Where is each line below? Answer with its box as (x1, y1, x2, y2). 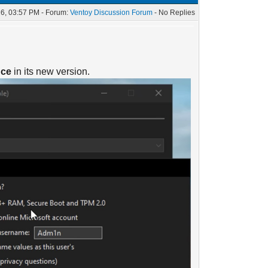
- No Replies (154, 8, 196, 17)
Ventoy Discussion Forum (70, 8, 153, 17)
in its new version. (11, 66, 90, 77)
